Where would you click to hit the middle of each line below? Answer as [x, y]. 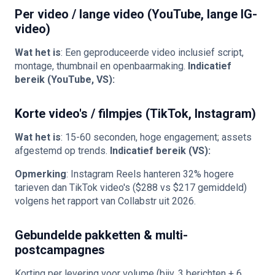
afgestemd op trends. [62, 151]
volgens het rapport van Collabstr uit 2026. [105, 201]
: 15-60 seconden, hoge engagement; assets [156, 137]
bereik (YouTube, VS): [65, 79]
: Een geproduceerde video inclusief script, [152, 52]
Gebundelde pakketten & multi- [101, 235]
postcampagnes [60, 250]
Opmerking [41, 174]
